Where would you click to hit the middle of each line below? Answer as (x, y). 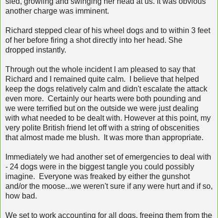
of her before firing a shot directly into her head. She (94, 40)
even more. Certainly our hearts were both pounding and (103, 98)
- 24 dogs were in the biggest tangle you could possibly (100, 166)
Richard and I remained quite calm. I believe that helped (102, 79)
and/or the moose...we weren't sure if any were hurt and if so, (109, 186)
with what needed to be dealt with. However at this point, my (108, 118)
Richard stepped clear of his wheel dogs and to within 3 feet (108, 30)
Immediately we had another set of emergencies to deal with (108, 157)
